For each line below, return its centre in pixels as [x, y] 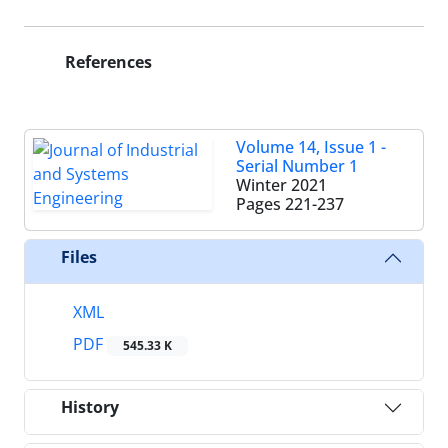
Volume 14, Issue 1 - [311, 146]
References [106, 61]
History [90, 407]
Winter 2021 [281, 184]
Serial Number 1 [297, 165]
